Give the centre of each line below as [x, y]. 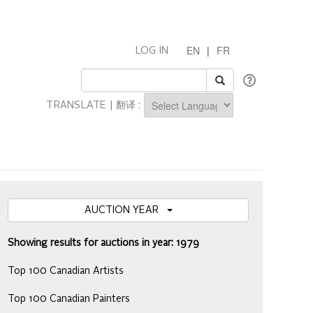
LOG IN [152, 51]
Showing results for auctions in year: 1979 [103, 243]
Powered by [170, 125]
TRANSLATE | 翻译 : [95, 106]
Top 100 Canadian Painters [69, 299]
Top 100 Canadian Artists [66, 271]
